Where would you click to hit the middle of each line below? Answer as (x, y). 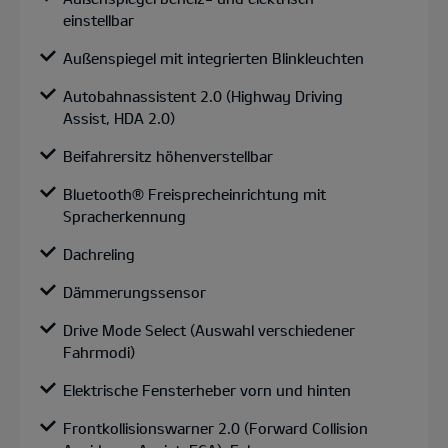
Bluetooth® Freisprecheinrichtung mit (194, 193)
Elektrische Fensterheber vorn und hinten (207, 389)
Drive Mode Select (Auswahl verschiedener (209, 329)
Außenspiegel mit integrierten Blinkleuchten (213, 57)
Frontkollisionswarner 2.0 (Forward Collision (215, 427)
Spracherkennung (124, 215)
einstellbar (98, 19)
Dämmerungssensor (134, 291)
